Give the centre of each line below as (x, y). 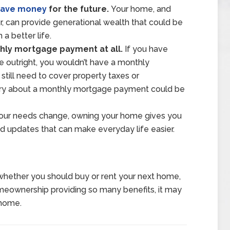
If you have (145, 49)
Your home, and (140, 9)
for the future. (78, 9)
